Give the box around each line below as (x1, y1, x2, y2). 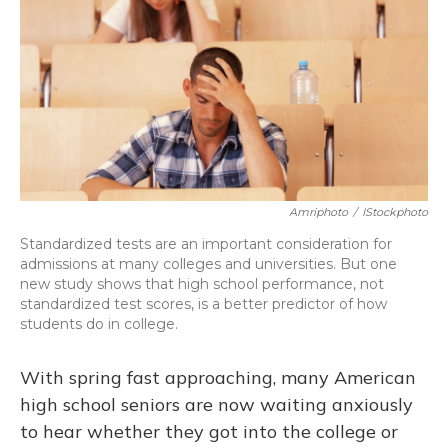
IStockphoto (362, 205, 428, 220)
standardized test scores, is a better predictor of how (20, 295, 387, 314)
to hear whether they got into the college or (20, 420, 398, 444)
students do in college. (20, 315, 178, 334)
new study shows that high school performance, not (20, 275, 384, 294)
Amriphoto (289, 205, 348, 220)
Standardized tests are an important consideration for (20, 235, 392, 254)
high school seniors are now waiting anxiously (20, 393, 413, 417)
